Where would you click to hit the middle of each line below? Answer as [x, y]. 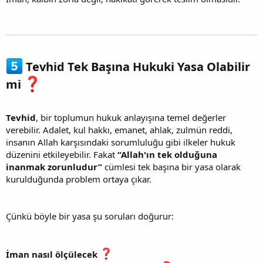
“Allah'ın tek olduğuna [167, 154]
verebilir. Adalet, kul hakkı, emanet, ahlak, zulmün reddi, [119, 129]
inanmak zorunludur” [54, 166]
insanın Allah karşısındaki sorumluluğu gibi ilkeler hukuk [121, 142]
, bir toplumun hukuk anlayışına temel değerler [131, 117]
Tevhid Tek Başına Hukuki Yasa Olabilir [137, 67]
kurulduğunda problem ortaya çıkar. [79, 179]
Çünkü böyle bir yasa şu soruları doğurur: [90, 216]
